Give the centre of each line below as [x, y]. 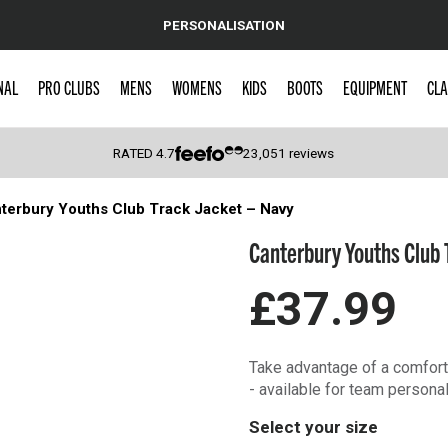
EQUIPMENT [374, 87]
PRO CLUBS [68, 87]
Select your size [313, 427]
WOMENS [196, 87]
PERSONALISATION [224, 24]
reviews [310, 153]
